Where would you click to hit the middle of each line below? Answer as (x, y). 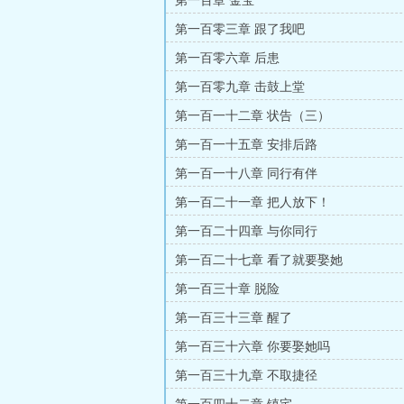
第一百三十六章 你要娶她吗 (252, 347)
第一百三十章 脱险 (227, 289)
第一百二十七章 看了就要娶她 (259, 260)
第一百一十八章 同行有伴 (246, 174)
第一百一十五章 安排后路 (246, 145)
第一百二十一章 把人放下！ (252, 202)
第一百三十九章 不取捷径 (246, 376)
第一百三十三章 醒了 (234, 318)
